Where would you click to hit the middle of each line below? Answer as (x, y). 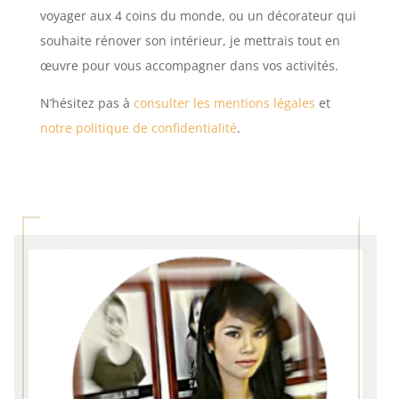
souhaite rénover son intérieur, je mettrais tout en (190, 41)
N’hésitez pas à (86, 103)
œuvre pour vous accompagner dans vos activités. (189, 65)
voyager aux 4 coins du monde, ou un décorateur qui (198, 16)
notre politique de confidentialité (138, 128)
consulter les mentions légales (224, 103)
